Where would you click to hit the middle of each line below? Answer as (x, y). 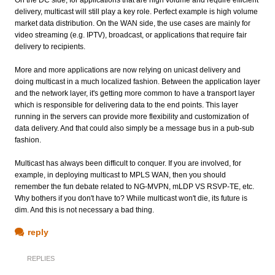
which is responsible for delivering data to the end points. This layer (126, 105)
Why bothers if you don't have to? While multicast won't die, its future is (131, 198)
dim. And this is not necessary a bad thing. (84, 210)
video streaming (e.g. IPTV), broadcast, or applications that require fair (131, 35)
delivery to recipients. (50, 46)
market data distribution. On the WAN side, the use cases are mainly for (133, 23)
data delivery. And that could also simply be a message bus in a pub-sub (134, 128)
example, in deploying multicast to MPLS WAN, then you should (120, 175)
